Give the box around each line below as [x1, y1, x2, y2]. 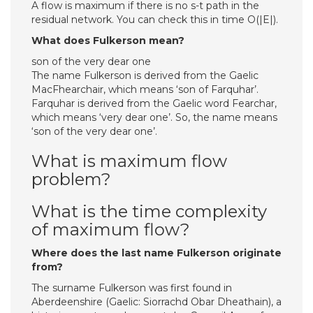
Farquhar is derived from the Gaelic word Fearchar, [31, 97, 277, 110]
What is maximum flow [31, 151, 227, 171]
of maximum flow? [31, 219, 190, 240]
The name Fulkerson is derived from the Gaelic [31, 69, 259, 82]
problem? [31, 169, 111, 189]
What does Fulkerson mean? [31, 34, 184, 47]
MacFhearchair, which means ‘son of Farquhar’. [31, 83, 259, 96]
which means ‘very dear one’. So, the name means [31, 111, 277, 124]
